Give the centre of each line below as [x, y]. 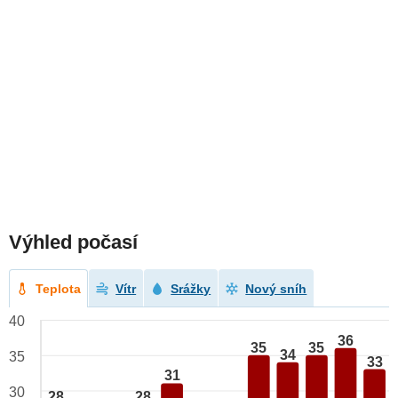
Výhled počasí [73, 243]
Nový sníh [276, 289]
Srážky [191, 289]
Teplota [59, 289]
